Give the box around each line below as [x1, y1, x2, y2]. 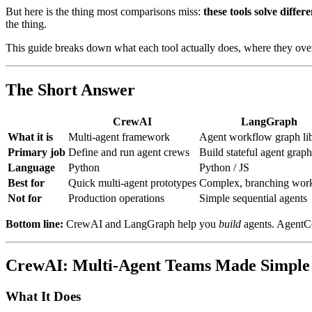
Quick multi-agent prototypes [68, 176, 196, 189]
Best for [8, 176, 45, 189]
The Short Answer [6, 80, 135, 99]
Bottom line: [6, 217, 63, 230]
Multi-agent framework [68, 130, 170, 143]
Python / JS [199, 161, 249, 173]
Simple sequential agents [199, 192, 307, 204]
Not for [8, 192, 42, 204]
